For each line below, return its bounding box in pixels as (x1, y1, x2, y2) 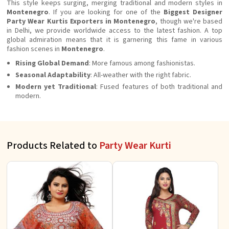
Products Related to (7, 139, 99, 153)
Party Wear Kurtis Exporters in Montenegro (7, 16, 156, 27)
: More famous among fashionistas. (89, 58, 195, 68)
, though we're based (155, 16, 222, 27)
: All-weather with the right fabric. (90, 70, 191, 80)
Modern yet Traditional (15, 82, 97, 92)
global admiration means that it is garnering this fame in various (7, 35, 222, 45)
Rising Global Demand (15, 58, 89, 68)
